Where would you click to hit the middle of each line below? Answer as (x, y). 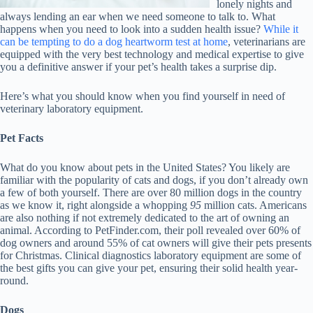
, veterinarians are (267, 42)
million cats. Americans (254, 205)
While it (281, 29)
